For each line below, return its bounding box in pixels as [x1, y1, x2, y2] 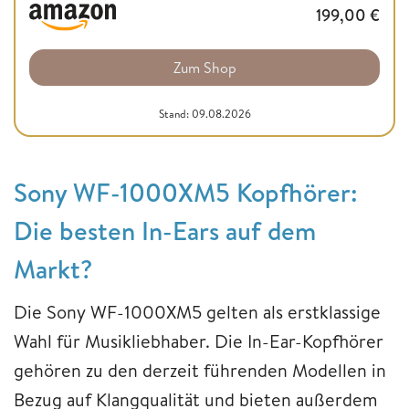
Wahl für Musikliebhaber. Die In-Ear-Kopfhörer [14, 328, 383, 353]
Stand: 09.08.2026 [158, 105, 251, 121]
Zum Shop [173, 57, 236, 78]
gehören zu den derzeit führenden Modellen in [14, 357, 386, 383]
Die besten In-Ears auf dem [14, 212, 316, 248]
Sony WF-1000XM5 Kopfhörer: [14, 173, 358, 210]
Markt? [14, 250, 92, 287]
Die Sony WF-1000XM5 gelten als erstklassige [14, 299, 381, 324]
